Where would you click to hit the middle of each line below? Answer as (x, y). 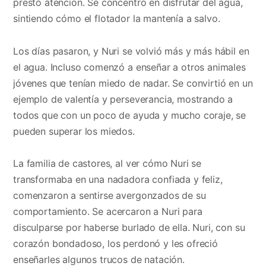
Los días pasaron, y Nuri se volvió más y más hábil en (131, 51)
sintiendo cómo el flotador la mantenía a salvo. (117, 19)
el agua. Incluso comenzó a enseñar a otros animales (129, 67)
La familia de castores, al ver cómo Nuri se (107, 163)
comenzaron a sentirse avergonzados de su (110, 195)
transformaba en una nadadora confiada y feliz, (118, 179)
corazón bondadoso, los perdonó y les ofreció (115, 243)
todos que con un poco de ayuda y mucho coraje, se (130, 115)
